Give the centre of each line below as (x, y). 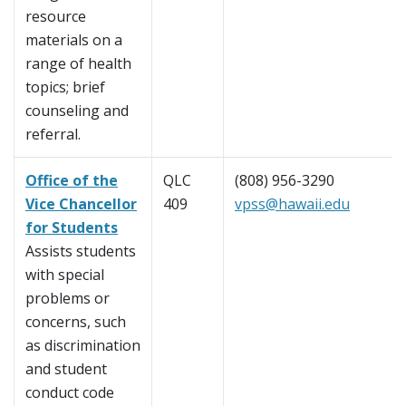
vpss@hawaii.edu (292, 204)
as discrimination (83, 346)
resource (56, 17)
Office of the (72, 181)
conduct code (70, 393)
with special (65, 275)
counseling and (77, 111)
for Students (72, 228)
